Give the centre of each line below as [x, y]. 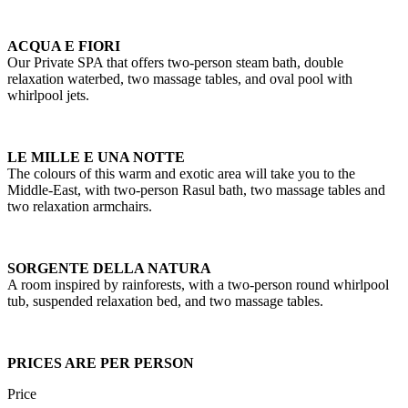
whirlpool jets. [48, 95]
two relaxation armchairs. [80, 206]
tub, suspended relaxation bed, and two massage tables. [165, 301]
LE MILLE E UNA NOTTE [96, 157]
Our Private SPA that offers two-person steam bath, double [175, 62]
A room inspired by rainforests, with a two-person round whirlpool [198, 284]
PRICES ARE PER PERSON [101, 362]
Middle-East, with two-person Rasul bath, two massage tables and [196, 189]
